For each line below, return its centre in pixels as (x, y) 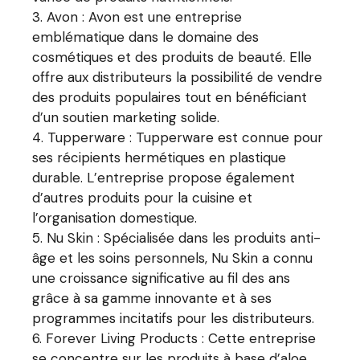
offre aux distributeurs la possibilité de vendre (178, 77)
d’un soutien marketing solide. (126, 117)
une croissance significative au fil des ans (162, 278)
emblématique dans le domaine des (146, 37)
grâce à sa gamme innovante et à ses (152, 298)
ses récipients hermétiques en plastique (160, 157)
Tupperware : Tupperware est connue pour (186, 137)
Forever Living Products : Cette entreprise (181, 338)
